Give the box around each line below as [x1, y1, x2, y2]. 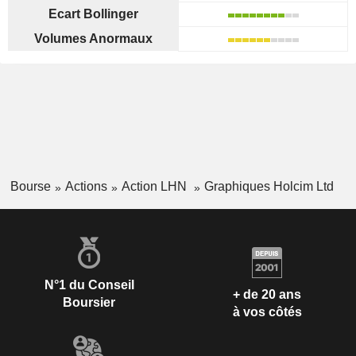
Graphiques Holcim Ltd [203, 180, 334, 193]
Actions [64, 180, 107, 193]
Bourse [10, 180, 51, 193]
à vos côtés [232, 305, 302, 319]
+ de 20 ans [233, 288, 301, 302]
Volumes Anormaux [33, 32, 153, 45]
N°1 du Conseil [44, 277, 134, 292]
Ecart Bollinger [48, 7, 138, 21]
